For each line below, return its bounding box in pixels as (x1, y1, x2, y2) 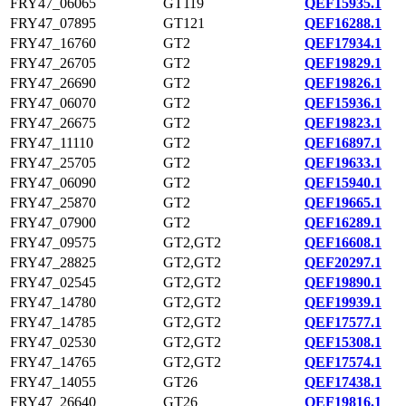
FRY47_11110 (10, 135, 93, 150)
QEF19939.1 (304, 295, 382, 310)
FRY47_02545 (10, 275, 96, 290)
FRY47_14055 (10, 374, 96, 390)
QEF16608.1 (304, 235, 382, 250)
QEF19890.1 (304, 275, 382, 290)
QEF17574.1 (304, 354, 382, 370)
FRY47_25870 (10, 195, 96, 210)
